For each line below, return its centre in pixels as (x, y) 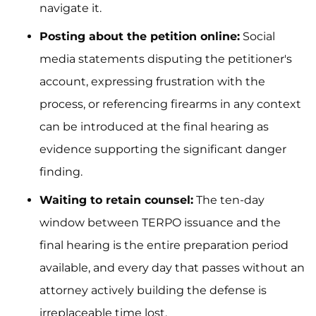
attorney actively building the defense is (153, 290)
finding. (61, 172)
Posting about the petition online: (140, 36)
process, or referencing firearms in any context (170, 104)
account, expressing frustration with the (152, 81)
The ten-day (229, 200)
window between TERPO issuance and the (160, 223)
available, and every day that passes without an (172, 268)
